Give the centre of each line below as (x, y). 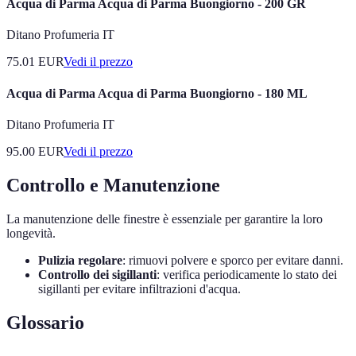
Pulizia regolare (80, 260)
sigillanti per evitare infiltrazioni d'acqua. (139, 288)
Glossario (45, 322)
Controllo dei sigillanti (97, 274)
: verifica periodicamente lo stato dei (247, 274)
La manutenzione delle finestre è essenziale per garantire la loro (164, 219)
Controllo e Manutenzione (113, 185)
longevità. (31, 233)
